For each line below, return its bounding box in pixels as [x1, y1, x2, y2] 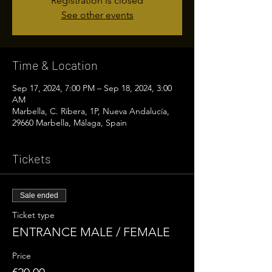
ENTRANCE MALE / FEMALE [12, 225, 170, 239]
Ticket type [12, 209, 55, 220]
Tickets [12, 151, 50, 166]
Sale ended [20, 191, 58, 200]
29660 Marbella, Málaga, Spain [12, 117, 127, 128]
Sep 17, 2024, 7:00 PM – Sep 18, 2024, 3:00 [12, 83, 172, 93]
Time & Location [12, 58, 98, 72]
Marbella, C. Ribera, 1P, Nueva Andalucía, [12, 106, 169, 117]
